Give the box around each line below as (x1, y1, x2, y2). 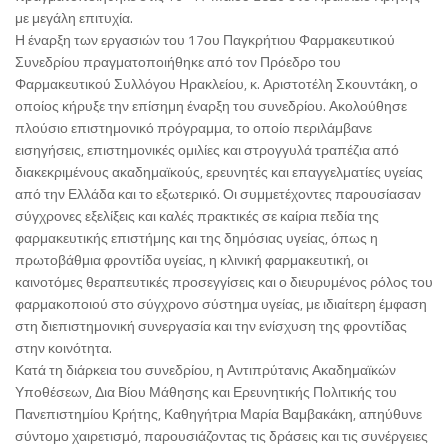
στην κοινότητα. (15, 337, 112, 359)
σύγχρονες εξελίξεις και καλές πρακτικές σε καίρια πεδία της (15, 205, 379, 227)
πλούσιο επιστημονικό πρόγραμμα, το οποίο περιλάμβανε (15, 117, 372, 139)
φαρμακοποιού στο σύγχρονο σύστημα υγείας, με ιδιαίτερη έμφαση (15, 293, 427, 315)
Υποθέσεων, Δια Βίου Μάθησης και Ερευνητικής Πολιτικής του (15, 381, 397, 403)
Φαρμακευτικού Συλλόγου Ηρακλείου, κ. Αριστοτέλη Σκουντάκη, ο (15, 73, 418, 95)
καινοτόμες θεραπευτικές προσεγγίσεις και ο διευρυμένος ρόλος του (15, 271, 433, 293)
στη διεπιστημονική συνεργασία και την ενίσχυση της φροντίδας (15, 315, 407, 337)
